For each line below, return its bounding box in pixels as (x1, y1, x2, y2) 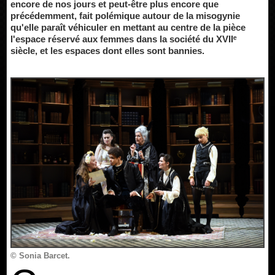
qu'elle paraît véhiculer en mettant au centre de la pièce (10, 22, 246, 33)
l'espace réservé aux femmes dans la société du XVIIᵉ (10, 34, 237, 44)
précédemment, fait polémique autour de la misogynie (10, 10, 240, 21)
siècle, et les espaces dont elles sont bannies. (10, 45, 204, 56)
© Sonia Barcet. (10, 250, 70, 260)
